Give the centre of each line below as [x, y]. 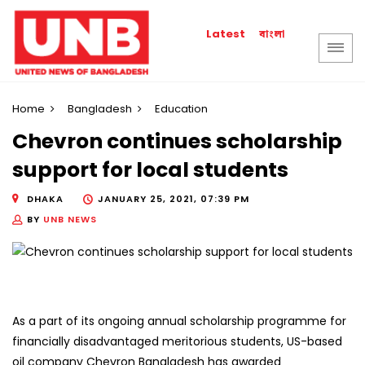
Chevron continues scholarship [177, 142]
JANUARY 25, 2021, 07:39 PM [174, 198]
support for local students [150, 170]
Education [181, 109]
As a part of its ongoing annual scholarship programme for [179, 321]
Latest [226, 34]
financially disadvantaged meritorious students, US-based [177, 342]
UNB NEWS [70, 219]
